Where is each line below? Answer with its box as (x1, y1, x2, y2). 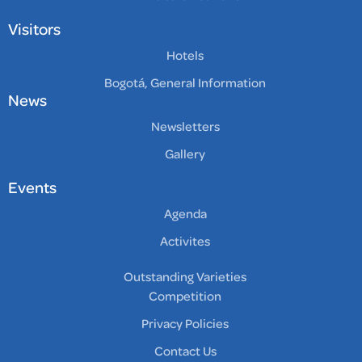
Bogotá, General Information (104, 76, 266, 91)
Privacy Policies (141, 317, 229, 332)
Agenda (163, 207, 207, 222)
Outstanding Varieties (124, 270, 246, 285)
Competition (149, 289, 221, 305)
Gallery (165, 147, 205, 162)
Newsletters (150, 120, 220, 135)
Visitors (8, 20, 61, 40)
